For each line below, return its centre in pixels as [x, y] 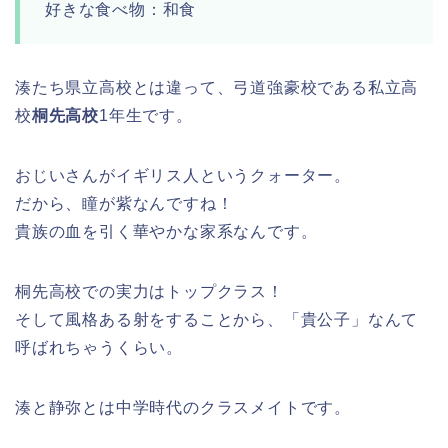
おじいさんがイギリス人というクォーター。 [183, 175]
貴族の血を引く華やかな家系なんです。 [166, 231]
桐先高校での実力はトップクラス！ [149, 291]
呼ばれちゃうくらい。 [99, 347]
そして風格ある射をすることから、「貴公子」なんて [217, 319]
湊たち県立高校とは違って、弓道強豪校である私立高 [217, 87]
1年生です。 [146, 115]
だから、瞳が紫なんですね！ [124, 203]
